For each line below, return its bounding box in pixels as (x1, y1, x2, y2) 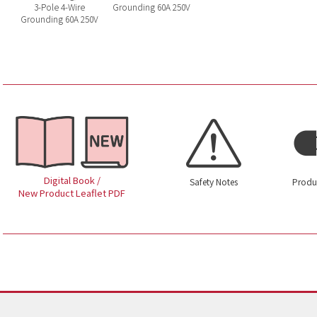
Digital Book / (43, 173, 100, 187)
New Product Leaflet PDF (18, 185, 125, 200)
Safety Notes (189, 175, 238, 188)
